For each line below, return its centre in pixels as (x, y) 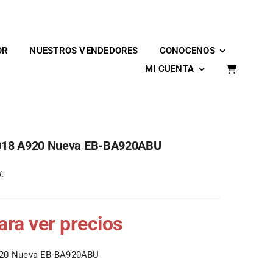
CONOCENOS (187, 50)
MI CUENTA (169, 69)
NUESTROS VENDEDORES (84, 50)
